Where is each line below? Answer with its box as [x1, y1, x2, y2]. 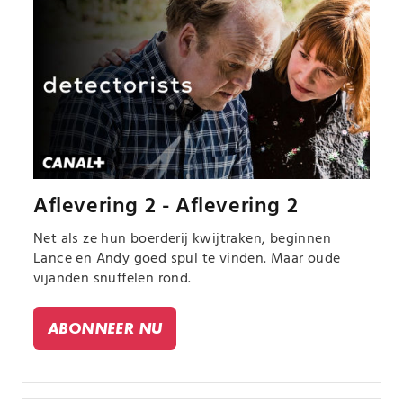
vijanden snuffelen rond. [33, 267, 192, 291]
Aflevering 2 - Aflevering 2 [33, 190, 299, 225]
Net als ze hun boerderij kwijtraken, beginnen [33, 228, 331, 252]
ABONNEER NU [48, 318, 163, 338]
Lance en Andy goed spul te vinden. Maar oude [33, 247, 341, 272]
